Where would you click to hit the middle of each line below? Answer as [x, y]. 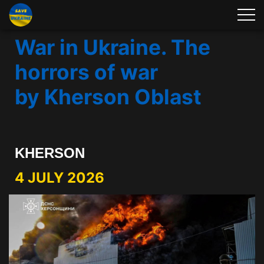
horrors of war [86, 72]
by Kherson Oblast [108, 97]
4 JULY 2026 [60, 178]
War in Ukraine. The [113, 47]
